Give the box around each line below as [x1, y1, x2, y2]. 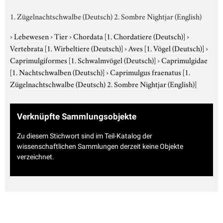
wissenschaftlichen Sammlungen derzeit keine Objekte [17, 142, 183, 151]
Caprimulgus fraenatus [110, 66, 183, 77]
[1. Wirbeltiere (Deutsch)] [45, 42, 123, 53]
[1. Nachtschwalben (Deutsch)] [10, 66, 105, 77]
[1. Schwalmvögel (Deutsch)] [69, 54, 156, 65]
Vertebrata [10, 42, 45, 53]
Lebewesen [14, 30, 50, 41]
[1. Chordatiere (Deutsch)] [105, 30, 185, 41]
